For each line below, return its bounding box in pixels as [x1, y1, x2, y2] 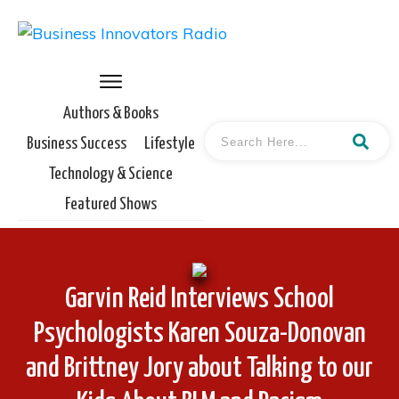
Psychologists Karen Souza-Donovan [33, 319, 366, 348]
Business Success [27, 135, 126, 152]
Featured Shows [65, 196, 157, 213]
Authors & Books [63, 105, 159, 122]
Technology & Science [49, 166, 173, 183]
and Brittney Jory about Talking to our [26, 354, 373, 383]
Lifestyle [144, 135, 195, 152]
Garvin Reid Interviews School [65, 284, 334, 313]
